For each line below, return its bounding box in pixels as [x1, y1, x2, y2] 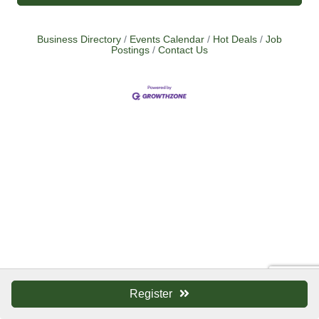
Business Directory [37, 34, 121, 45]
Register [130, 288, 172, 300]
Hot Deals [213, 34, 257, 45]
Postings [111, 45, 150, 56]
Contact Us [158, 45, 208, 56]
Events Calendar [130, 34, 204, 45]
